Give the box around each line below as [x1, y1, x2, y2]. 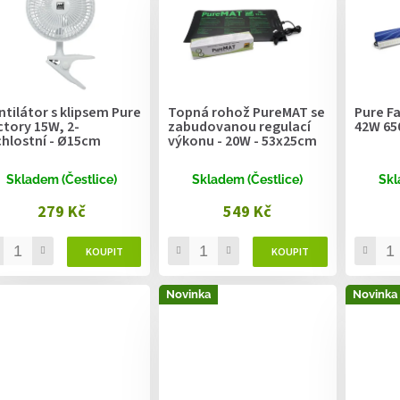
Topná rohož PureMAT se [168, 103, 326, 123]
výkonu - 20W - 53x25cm [168, 131, 318, 152]
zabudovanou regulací [168, 117, 312, 137]
